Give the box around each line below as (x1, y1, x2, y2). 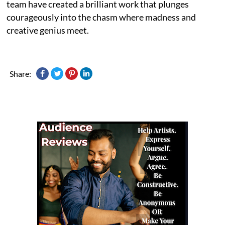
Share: (10, 68, 32, 78)
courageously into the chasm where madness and (7, 11, 196, 23)
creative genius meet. (7, 24, 89, 36)
